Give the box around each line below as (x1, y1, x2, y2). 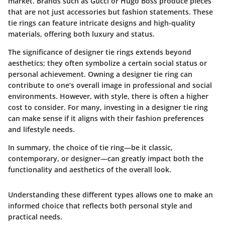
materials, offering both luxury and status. (8, 29, 155, 39)
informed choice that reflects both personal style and (8, 201, 192, 211)
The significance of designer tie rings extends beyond (8, 47, 191, 57)
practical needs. (8, 212, 62, 222)
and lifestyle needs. (8, 125, 75, 135)
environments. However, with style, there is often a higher (8, 91, 208, 101)
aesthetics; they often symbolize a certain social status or (8, 58, 207, 68)
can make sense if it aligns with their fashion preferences (8, 114, 204, 124)
